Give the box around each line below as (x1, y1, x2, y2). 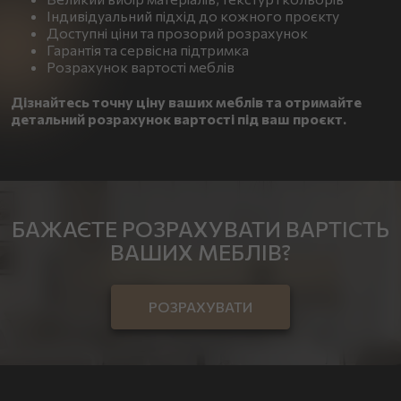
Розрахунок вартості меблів (47, 58, 235, 76)
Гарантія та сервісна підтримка (47, 41, 249, 59)
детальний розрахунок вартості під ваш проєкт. (11, 110, 346, 128)
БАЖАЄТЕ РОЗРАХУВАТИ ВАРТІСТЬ (12, 215, 389, 243)
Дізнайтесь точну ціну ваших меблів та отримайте (11, 93, 362, 111)
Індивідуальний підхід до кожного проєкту (47, 7, 339, 25)
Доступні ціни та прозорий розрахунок (47, 24, 308, 42)
